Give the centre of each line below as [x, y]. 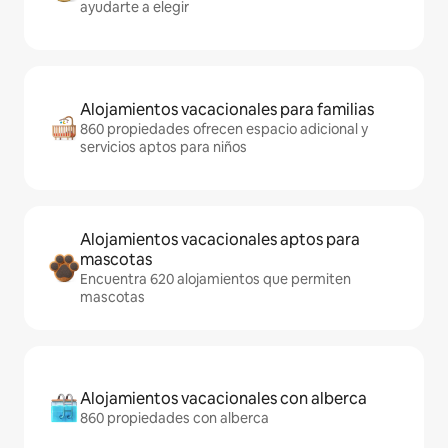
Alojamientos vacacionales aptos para [220, 239]
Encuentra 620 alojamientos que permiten [215, 279]
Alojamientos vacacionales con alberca [223, 398]
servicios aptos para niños [163, 147]
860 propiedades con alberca [174, 418]
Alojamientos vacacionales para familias [227, 109]
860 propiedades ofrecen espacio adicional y [224, 129]
